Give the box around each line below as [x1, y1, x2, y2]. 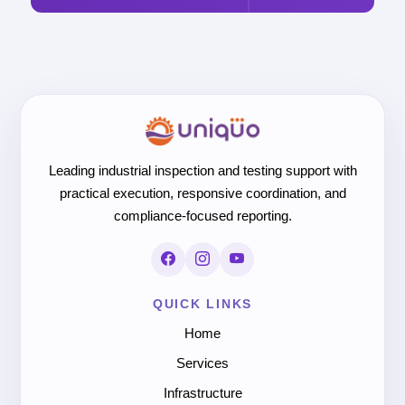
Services [176, 355, 229, 371]
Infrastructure [163, 385, 242, 400]
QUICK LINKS [152, 296, 252, 311]
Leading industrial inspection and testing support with [48, 163, 357, 178]
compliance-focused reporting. [113, 208, 292, 223]
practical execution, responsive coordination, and [59, 185, 346, 201]
